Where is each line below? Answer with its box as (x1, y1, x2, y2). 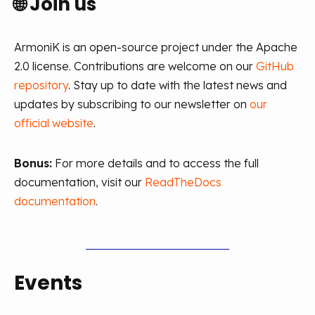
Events (14, 269, 82, 297)
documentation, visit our (14, 175, 142, 189)
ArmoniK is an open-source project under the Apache (14, 40, 297, 54)
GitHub (256, 59, 294, 73)
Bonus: (14, 156, 52, 170)
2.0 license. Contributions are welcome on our (14, 59, 253, 73)
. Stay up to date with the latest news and (68, 78, 287, 92)
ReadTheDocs (145, 175, 221, 189)
